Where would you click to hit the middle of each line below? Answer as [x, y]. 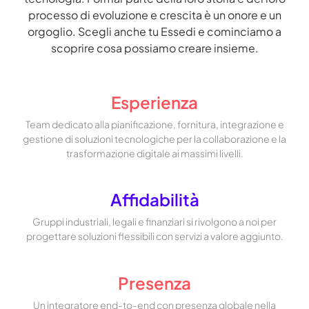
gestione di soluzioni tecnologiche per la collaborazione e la [154, 138]
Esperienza [154, 102]
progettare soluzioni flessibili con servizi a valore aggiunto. [154, 236]
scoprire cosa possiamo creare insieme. [154, 48]
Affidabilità [154, 200]
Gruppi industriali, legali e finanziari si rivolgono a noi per [154, 222]
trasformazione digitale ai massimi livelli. [154, 153]
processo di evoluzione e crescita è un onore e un [154, 14]
